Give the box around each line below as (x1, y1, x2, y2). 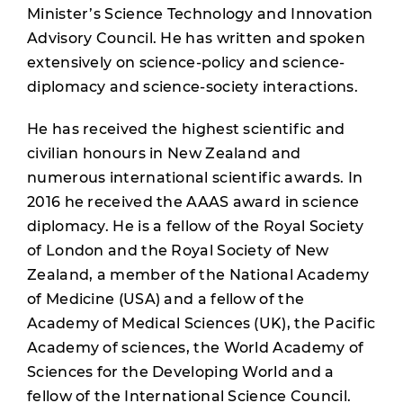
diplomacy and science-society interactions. (27, 78, 358, 95)
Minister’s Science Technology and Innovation (27, 5, 373, 22)
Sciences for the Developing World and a (27, 363, 335, 381)
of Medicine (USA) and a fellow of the (27, 291, 305, 308)
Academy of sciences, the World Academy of (27, 339, 364, 356)
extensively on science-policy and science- (27, 54, 345, 71)
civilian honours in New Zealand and (27, 145, 301, 162)
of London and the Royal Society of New (27, 242, 329, 259)
